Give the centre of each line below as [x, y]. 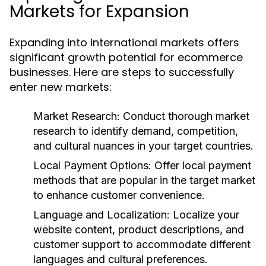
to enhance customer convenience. [119, 195]
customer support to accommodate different [142, 244]
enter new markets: [61, 87]
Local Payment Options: [92, 165]
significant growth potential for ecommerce [126, 57]
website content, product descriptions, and [139, 229]
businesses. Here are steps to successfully [122, 72]
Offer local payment [201, 165]
